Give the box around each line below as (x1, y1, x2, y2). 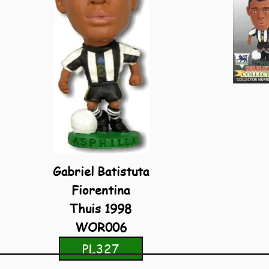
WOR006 (74, 219, 127, 235)
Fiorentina (71, 182, 130, 198)
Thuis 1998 (70, 201, 131, 217)
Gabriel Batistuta (52, 163, 149, 180)
